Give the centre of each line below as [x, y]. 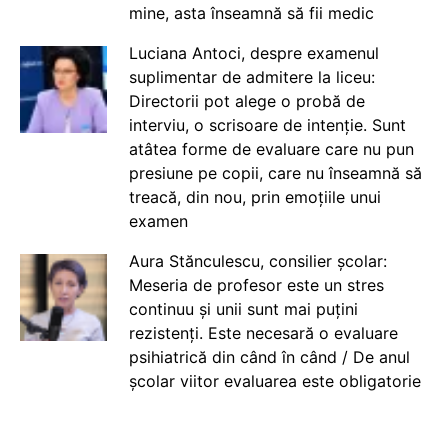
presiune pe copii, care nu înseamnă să [275, 173]
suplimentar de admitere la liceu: [251, 77]
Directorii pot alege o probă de [246, 101]
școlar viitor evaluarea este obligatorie [274, 381]
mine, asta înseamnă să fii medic [251, 13]
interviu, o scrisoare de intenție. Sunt [267, 125]
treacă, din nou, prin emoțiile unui [254, 197]
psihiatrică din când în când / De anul [269, 357]
